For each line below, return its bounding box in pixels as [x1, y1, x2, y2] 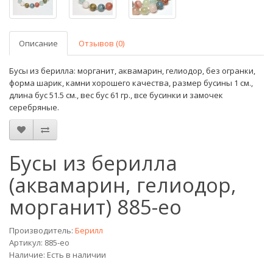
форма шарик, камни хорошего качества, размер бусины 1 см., [9, 77, 253, 89]
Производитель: [9, 225, 75, 236]
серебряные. [9, 102, 59, 113]
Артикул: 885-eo [9, 237, 69, 249]
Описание [19, 38, 58, 49]
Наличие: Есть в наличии [9, 249, 106, 261]
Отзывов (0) [79, 38, 124, 49]
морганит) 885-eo [9, 193, 182, 221]
